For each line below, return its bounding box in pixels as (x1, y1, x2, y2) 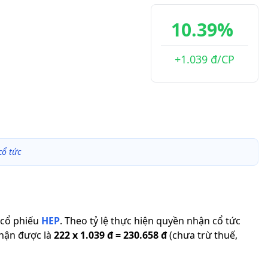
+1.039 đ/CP (175, 52, 234, 66)
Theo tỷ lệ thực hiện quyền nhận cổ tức (65, 214, 240, 227)
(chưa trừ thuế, (169, 229, 237, 242)
